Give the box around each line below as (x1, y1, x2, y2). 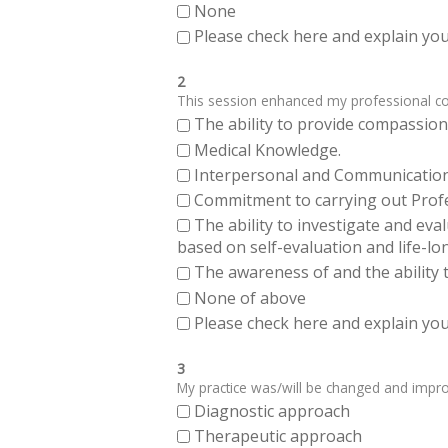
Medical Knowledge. (194, 138, 341, 161)
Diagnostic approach (194, 399, 354, 422)
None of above (194, 286, 306, 309)
